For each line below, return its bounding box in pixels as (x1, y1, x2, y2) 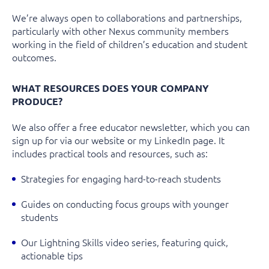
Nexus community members (109, 23, 229, 37)
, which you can (186, 119, 250, 133)
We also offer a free (12, 119, 100, 133)
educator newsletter (100, 119, 186, 133)
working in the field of (12, 37, 109, 50)
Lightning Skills (40, 235, 103, 249)
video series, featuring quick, (103, 235, 228, 249)
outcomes (12, 50, 54, 64)
